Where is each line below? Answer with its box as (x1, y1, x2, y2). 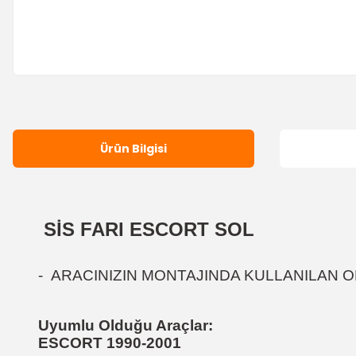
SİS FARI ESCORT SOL (38, 219, 254, 240)
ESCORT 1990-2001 (38, 335, 181, 351)
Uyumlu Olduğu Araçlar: (38, 317, 217, 334)
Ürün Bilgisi (100, 140, 167, 157)
